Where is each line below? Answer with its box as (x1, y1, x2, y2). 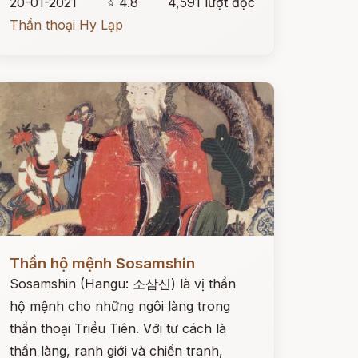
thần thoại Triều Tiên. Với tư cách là (9, 320, 226, 336)
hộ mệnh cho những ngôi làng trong (9, 298, 230, 314)
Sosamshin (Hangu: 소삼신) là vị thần (9, 276, 236, 292)
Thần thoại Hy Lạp (9, 17, 123, 33)
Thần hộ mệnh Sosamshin (9, 254, 195, 272)
